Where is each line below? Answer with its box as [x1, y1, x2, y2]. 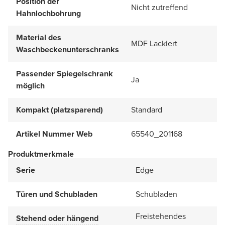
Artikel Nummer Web [16, 128, 92, 140]
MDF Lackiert [131, 37, 177, 49]
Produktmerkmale [8, 148, 74, 160]
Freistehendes [136, 210, 186, 222]
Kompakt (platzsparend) [16, 103, 103, 116]
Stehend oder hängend [16, 212, 98, 224]
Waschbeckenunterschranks [16, 43, 119, 55]
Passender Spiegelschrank [16, 67, 113, 79]
